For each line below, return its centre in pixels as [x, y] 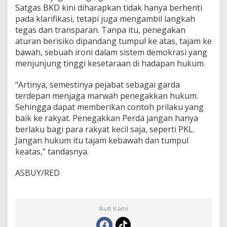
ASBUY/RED [37, 173]
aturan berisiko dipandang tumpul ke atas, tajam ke [113, 41]
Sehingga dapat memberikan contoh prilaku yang [109, 107]
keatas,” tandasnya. [52, 152]
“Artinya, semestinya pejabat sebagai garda [98, 85]
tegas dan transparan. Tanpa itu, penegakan [100, 30]
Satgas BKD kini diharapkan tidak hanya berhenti [109, 8]
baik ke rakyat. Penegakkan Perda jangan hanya [107, 118]
